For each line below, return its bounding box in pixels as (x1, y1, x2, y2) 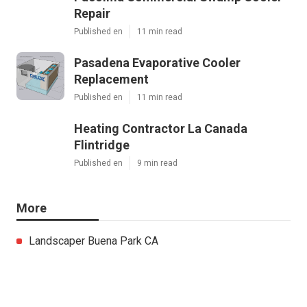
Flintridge (74, 137, 130, 152)
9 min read (137, 158, 177, 168)
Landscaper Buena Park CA (29, 234, 158, 247)
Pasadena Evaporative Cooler (74, 55, 241, 70)
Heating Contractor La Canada (74, 121, 247, 136)
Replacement (74, 71, 149, 86)
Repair (74, 5, 110, 21)
